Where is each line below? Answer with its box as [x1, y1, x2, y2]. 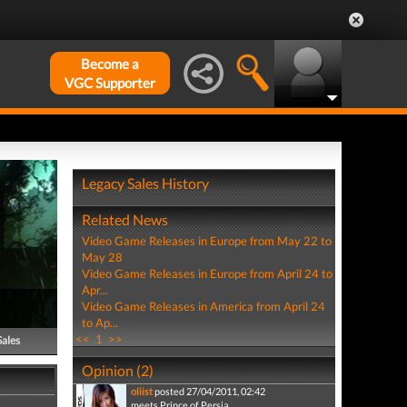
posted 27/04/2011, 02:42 [154, 385, 265, 397]
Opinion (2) [81, 362, 154, 379]
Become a [81, 55, 139, 72]
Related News [81, 211, 168, 228]
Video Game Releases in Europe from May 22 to [81, 233, 332, 248]
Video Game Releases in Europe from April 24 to [81, 266, 333, 281]
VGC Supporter [65, 74, 155, 91]
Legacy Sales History [81, 174, 209, 192]
